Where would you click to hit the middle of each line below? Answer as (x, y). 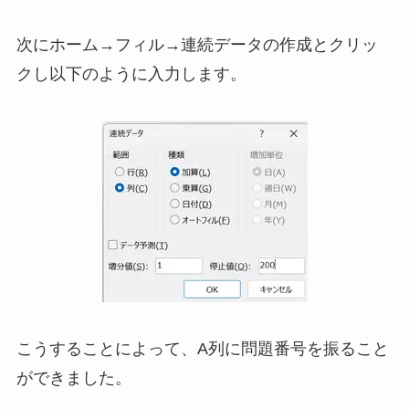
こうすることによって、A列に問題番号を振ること (202, 349)
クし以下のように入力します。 (131, 73)
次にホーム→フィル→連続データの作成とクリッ (197, 44)
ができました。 (73, 378)
